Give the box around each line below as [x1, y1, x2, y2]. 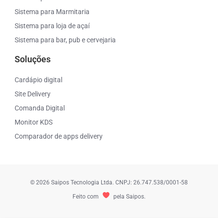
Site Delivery [15, 90, 51, 98]
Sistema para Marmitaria [15, 7, 90, 16]
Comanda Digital [15, 104, 65, 112]
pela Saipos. [111, 193, 145, 200]
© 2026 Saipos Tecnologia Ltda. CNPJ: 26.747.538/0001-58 [30, 179, 188, 186]
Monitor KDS [15, 118, 53, 126]
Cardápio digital [15, 75, 63, 84]
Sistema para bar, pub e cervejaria [15, 36, 116, 44]
